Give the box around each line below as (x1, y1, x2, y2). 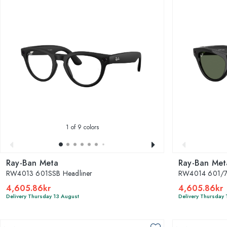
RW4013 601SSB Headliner (6, 168, 93, 178)
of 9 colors (68, 122, 99, 132)
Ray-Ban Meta (6, 157, 59, 169)
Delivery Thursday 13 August (6, 192, 79, 200)
